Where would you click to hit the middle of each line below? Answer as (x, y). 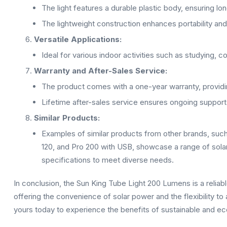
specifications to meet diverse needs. (107, 160)
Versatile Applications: (78, 39)
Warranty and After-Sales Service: (100, 71)
